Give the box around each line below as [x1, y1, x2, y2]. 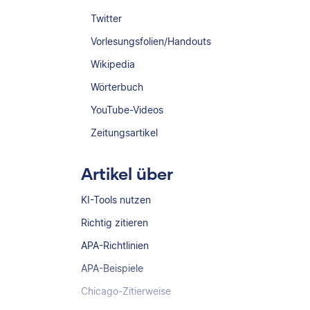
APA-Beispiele [81, 262, 143, 274]
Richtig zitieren [81, 217, 148, 228]
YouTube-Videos [91, 104, 164, 116]
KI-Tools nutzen [81, 194, 151, 206]
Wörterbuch [91, 81, 144, 93]
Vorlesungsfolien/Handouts [91, 35, 212, 47]
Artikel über [81, 163, 173, 183]
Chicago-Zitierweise [81, 285, 171, 297]
